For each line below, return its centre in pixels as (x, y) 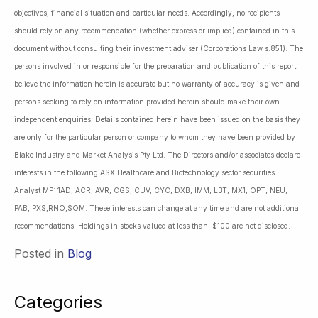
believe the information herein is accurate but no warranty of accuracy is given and (157, 83)
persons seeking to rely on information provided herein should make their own (147, 101)
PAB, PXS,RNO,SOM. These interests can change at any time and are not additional (158, 208)
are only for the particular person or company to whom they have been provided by (155, 137)
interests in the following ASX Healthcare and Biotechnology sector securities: (146, 172)
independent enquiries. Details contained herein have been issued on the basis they (157, 119)
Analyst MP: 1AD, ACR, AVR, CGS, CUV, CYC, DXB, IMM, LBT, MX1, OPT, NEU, (151, 190)
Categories (58, 302)
